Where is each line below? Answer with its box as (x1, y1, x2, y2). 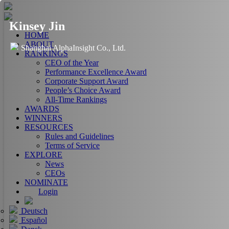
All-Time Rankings (45, 95, 107, 104)
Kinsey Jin (9, 19, 65, 33)
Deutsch (19, 207, 48, 215)
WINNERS (25, 113, 62, 122)
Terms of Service (45, 141, 100, 150)
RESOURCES (25, 123, 73, 131)
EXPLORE (25, 150, 62, 159)
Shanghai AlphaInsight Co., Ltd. (21, 43, 126, 52)
